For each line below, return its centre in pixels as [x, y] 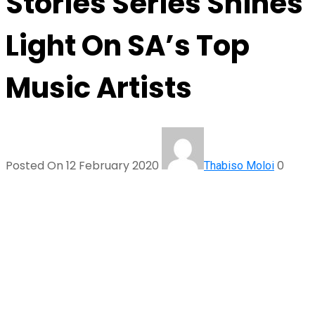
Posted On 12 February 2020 [84, 166]
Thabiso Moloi [239, 166]
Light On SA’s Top [128, 45]
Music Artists [99, 88]
